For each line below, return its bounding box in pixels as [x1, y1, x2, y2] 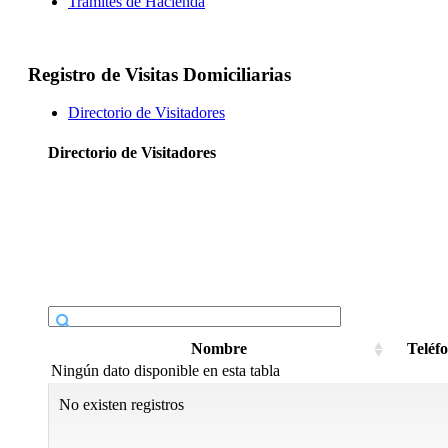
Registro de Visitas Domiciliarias [28, 63, 291, 85]
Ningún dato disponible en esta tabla [51, 361, 280, 379]
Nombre [191, 339, 247, 357]
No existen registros [59, 395, 184, 413]
